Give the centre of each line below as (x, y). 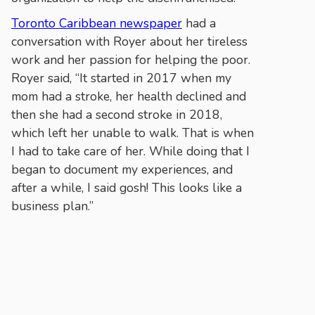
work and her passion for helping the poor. (131, 59)
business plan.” (52, 206)
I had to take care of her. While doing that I (130, 151)
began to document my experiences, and (122, 169)
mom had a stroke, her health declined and (129, 96)
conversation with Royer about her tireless (129, 41)
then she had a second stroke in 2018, (117, 114)
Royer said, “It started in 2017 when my (121, 78)
